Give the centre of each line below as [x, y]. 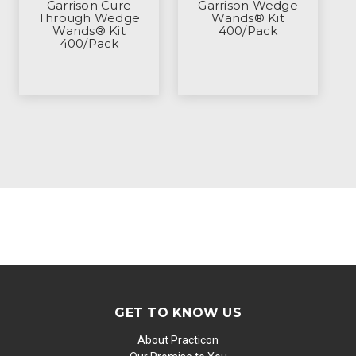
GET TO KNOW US [178, 313]
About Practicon [178, 341]
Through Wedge [89, 18]
